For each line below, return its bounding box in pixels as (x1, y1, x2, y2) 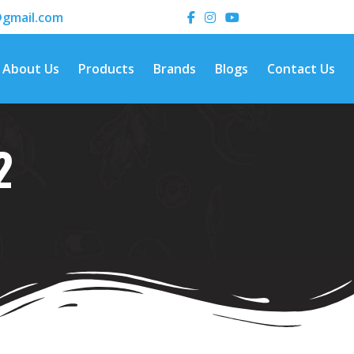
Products (78, 60, 134, 77)
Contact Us (267, 60, 335, 77)
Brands (153, 60, 196, 77)
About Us (2, 60, 59, 77)
